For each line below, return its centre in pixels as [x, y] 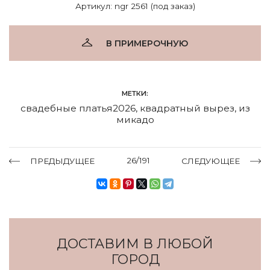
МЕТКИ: [135, 93]
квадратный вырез [187, 108]
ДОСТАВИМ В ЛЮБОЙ [135, 243]
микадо [135, 119]
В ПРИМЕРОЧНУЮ [147, 43]
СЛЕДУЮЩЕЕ [211, 161]
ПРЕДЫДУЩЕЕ [62, 161]
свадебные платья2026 [78, 108]
